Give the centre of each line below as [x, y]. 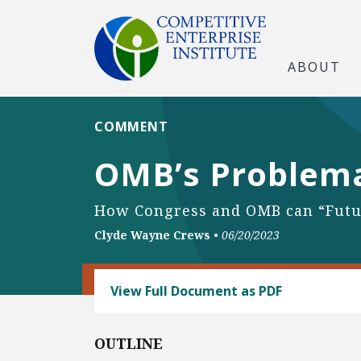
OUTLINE [129, 343]
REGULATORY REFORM [164, 279]
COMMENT [131, 127]
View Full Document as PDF [196, 291]
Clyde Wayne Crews [152, 235]
